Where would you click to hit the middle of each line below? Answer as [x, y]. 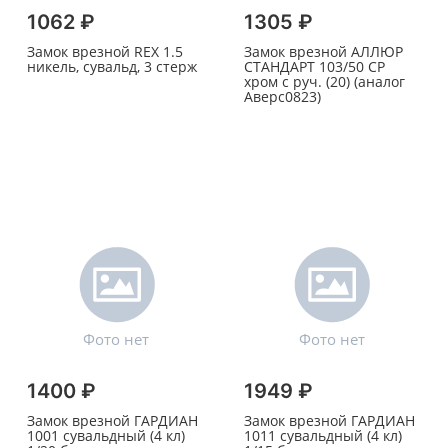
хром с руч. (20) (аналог [324, 82]
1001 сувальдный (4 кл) [106, 436]
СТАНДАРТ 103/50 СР [314, 67]
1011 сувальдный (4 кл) [322, 436]
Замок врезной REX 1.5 [105, 52]
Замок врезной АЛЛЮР [323, 52]
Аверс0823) [282, 97]
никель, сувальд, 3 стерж [112, 67]
